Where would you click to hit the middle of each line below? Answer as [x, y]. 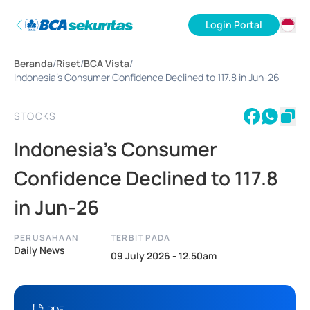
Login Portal [234, 25]
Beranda [33, 63]
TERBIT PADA [141, 238]
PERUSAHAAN [46, 238]
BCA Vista [107, 63]
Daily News [39, 250]
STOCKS [35, 116]
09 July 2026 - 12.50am [164, 256]
